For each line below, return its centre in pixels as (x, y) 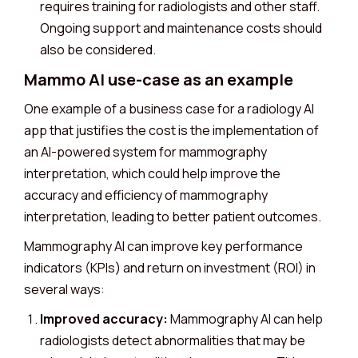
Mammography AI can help (245, 319)
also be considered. (98, 50)
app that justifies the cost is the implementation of (171, 130)
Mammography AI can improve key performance (163, 246)
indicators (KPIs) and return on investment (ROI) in (170, 268)
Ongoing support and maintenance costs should (181, 28)
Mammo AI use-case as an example (159, 80)
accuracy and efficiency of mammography (146, 195)
